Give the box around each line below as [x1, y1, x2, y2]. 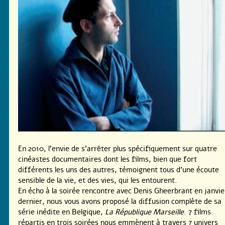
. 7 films [184, 207, 211, 217]
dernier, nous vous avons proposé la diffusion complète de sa [18, 196, 221, 207]
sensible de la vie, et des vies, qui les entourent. [18, 175, 177, 186]
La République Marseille [105, 207, 184, 217]
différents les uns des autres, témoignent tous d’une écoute [18, 165, 219, 175]
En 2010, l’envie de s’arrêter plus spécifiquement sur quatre [18, 144, 217, 154]
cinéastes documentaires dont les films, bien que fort [18, 154, 197, 165]
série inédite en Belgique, [18, 207, 105, 217]
